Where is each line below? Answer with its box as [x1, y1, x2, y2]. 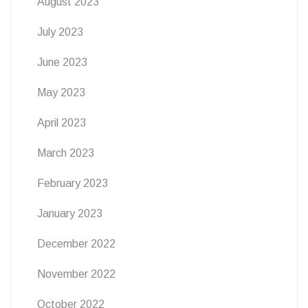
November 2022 [37, 267, 115, 280]
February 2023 [37, 177, 108, 189]
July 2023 [37, 25, 83, 38]
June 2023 [37, 56, 87, 68]
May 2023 [37, 86, 85, 98]
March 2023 [37, 146, 94, 159]
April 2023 [37, 116, 86, 129]
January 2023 [37, 207, 102, 219]
